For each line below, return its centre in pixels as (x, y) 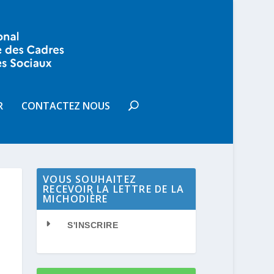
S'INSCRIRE (93, 225)
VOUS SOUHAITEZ (90, 179)
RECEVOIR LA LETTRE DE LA (113, 189)
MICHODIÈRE (76, 199)
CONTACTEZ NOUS (66, 106)
